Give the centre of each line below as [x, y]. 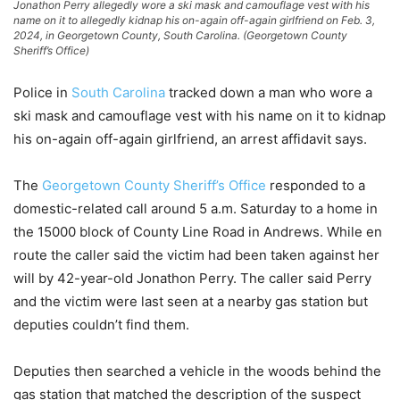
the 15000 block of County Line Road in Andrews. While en [198, 231]
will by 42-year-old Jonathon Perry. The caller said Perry [192, 278]
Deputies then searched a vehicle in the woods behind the [197, 371]
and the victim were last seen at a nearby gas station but [191, 301]
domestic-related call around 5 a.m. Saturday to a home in [196, 208]
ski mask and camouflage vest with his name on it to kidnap [200, 115]
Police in [42, 92]
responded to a [316, 185]
